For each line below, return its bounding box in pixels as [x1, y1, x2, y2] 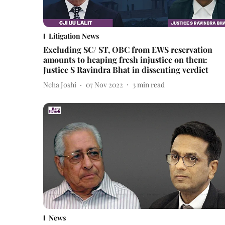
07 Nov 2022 [86, 80, 123, 90]
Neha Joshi [43, 80, 76, 90]
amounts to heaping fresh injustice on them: [43, 54, 207, 65]
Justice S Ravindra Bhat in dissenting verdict [43, 64, 208, 75]
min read [137, 80, 165, 90]
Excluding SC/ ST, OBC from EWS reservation [43, 44, 212, 55]
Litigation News [49, 31, 99, 41]
